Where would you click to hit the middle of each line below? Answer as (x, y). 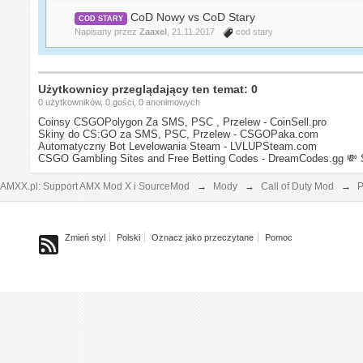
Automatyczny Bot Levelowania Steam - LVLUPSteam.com (178, 146)
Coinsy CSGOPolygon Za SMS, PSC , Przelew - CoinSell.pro (183, 122)
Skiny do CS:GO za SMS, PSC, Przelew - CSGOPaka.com (179, 134)
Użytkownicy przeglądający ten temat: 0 (148, 89)
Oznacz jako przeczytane (203, 237)
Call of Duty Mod (297, 186)
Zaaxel (154, 31)
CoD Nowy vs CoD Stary (193, 17)
